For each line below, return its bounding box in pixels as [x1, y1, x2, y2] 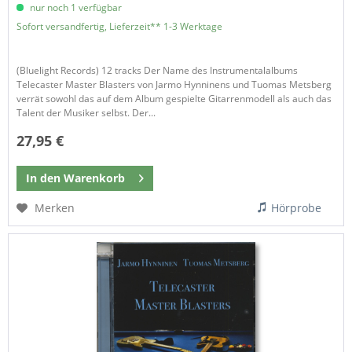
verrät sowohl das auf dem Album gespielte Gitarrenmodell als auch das [16, 92, 332, 106]
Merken [35, 200, 75, 216]
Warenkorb [64, 170, 126, 186]
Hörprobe [271, 200, 322, 216]
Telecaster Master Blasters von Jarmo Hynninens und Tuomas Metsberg [16, 78, 332, 92]
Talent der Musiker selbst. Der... [16, 106, 156, 120]
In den [26, 170, 61, 186]
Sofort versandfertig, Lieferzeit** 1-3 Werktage [16, 20, 223, 34]
